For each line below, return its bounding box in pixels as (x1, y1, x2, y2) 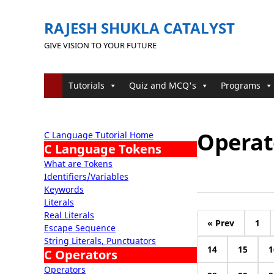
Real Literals (44, 209, 94, 221)
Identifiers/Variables (44, 171, 128, 182)
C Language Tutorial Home (44, 129, 154, 141)
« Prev (207, 217, 234, 229)
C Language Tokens (44, 141, 161, 157)
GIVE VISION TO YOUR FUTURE (44, 40, 157, 51)
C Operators (44, 246, 117, 263)
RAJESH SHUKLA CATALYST (44, 18, 235, 38)
